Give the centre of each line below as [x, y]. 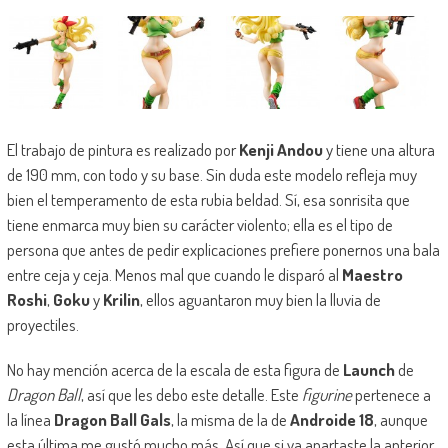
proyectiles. [42, 325]
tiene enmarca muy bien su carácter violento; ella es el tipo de [199, 225]
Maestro [372, 275]
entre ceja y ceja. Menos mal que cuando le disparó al [174, 275]
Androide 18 [331, 420]
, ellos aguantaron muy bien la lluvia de [260, 300]
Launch [368, 370]
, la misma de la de [230, 420]
